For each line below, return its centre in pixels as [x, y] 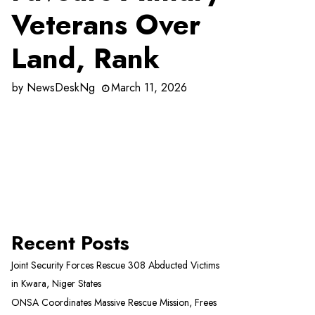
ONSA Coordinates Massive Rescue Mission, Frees [114, 303]
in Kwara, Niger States [56, 284]
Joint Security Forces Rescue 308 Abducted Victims [115, 265]
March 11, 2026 [149, 88]
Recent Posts [70, 243]
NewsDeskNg [61, 88]
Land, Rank [85, 58]
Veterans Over [106, 25]
